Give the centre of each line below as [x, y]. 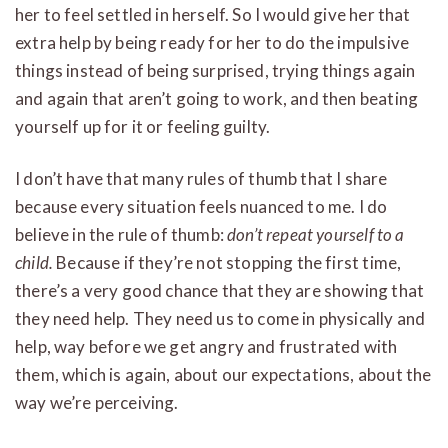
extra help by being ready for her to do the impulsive [212, 42]
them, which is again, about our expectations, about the [223, 374]
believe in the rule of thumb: [121, 234]
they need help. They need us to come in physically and [220, 318]
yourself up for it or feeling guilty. [143, 126]
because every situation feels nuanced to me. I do [201, 206]
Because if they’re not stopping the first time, [227, 262]
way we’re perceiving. [97, 402]
